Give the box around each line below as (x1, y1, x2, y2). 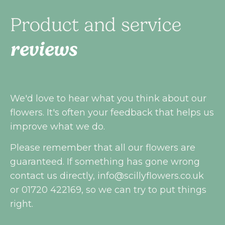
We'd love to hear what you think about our (10, 92, 206, 104)
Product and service (10, 14, 181, 36)
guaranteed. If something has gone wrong (10, 156, 200, 167)
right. (10, 198, 33, 209)
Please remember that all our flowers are (10, 142, 195, 153)
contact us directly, (10, 170, 97, 181)
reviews (10, 38, 77, 60)
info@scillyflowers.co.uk (97, 170, 204, 181)
